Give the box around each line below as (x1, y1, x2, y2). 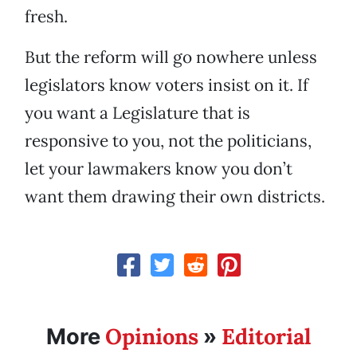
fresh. (25, 6, 68, 28)
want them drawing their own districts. (25, 186, 325, 208)
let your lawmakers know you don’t (25, 158, 292, 180)
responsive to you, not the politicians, (25, 130, 312, 152)
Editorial (222, 323, 311, 351)
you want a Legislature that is (25, 102, 250, 124)
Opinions (105, 323, 198, 351)
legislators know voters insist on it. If (25, 74, 308, 96)
